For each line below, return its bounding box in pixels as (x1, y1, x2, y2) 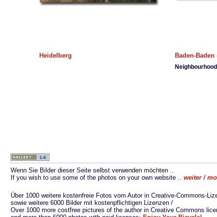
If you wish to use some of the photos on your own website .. (11, 174, 184, 181)
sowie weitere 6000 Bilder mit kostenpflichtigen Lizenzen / (11, 199, 173, 206)
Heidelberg (39, 52, 72, 59)
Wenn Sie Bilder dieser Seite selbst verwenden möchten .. (11, 167, 174, 174)
